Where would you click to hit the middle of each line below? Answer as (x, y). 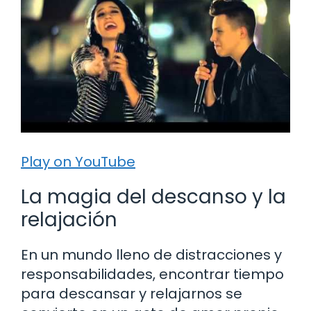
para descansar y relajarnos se (132, 293)
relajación (69, 219)
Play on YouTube (78, 161)
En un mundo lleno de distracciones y (151, 254)
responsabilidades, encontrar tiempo (152, 274)
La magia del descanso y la (153, 196)
